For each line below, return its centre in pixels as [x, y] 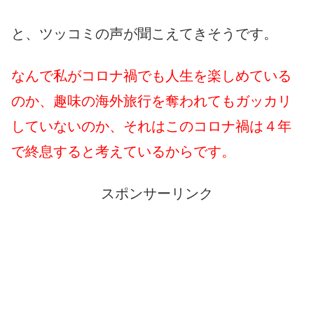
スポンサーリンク [157, 193]
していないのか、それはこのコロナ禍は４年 [151, 126]
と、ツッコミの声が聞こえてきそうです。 [144, 33]
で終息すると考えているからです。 [123, 151]
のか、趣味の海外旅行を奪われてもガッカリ [151, 101]
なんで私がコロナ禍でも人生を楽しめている [151, 75]
